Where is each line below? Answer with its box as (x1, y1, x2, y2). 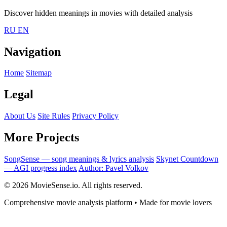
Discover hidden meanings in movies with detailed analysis (4, 8, 193, 17)
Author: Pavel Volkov (79, 164, 148, 173)
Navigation (4, 45, 61, 58)
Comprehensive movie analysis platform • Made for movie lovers (4, 198, 212, 207)
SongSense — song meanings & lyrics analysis (4, 155, 154, 164)
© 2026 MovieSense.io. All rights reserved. (4, 181, 142, 190)
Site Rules (37, 111, 70, 121)
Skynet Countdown (156, 155, 218, 164)
